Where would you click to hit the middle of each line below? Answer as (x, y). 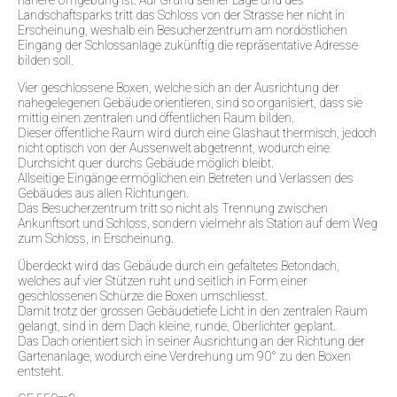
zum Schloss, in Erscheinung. (96, 238)
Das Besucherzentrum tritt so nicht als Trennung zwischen (173, 208)
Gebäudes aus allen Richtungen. (105, 193)
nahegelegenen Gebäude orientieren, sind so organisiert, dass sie (190, 102)
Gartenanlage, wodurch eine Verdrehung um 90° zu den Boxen (184, 356)
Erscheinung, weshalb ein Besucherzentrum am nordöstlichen (183, 30)
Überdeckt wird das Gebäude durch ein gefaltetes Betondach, (179, 265)
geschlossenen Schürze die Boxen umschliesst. (143, 296)
